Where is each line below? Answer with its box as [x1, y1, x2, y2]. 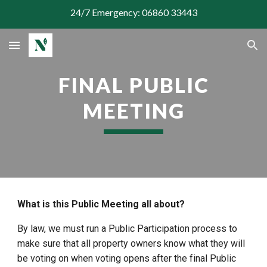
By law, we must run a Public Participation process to [17, 223, 238, 234]
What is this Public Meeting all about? [17, 198, 185, 210]
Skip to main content [10, 17, 94, 27]
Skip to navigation [183, 17, 257, 27]
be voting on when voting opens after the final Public [17, 253, 237, 264]
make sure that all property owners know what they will [17, 238, 246, 249]
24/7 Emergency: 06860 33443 [70, 6, 197, 18]
